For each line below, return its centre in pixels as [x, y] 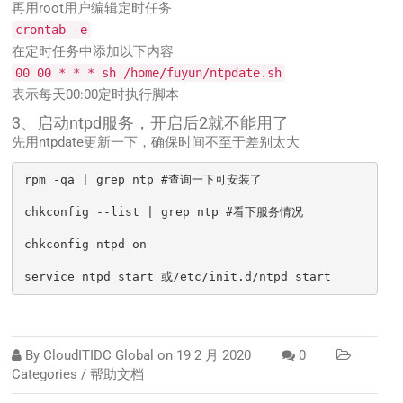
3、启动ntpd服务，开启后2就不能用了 [151, 122]
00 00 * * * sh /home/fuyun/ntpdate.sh [149, 72]
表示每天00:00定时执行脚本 [96, 94]
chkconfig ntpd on [86, 245]
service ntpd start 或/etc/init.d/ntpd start [178, 277]
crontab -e [52, 29]
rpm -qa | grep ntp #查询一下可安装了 [143, 180]
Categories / [51, 374]
